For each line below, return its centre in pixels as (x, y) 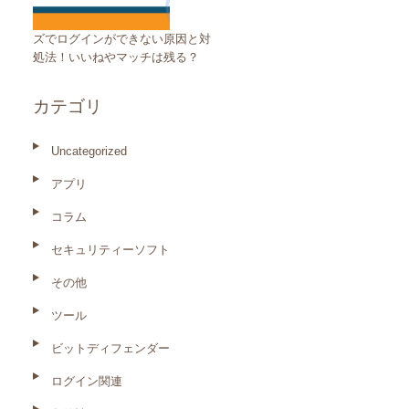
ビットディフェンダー (110, 348)
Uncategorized (89, 151)
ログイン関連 (87, 381)
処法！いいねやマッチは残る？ (116, 57)
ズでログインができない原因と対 (122, 39)
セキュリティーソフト (110, 250)
